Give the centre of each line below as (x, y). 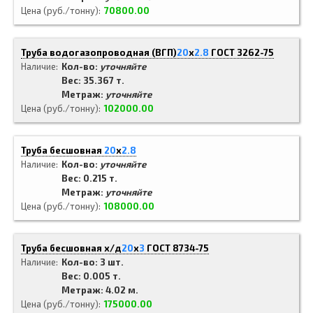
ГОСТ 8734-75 (178, 248)
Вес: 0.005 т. (91, 276)
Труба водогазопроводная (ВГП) (99, 52)
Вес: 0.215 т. (89, 178)
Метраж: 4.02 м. (100, 290)
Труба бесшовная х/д (71, 248)
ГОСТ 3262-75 (242, 52)
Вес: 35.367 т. (93, 80)
